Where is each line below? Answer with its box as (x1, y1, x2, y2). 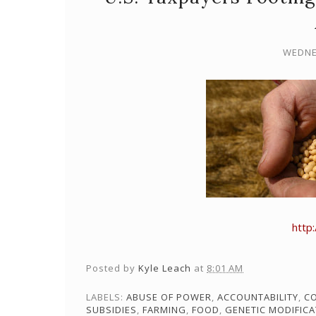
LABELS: (86, 291, 126, 303)
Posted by (86, 262, 138, 274)
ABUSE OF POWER (126, 291, 212, 303)
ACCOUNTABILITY (217, 291, 298, 303)
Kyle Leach (138, 262, 191, 274)
